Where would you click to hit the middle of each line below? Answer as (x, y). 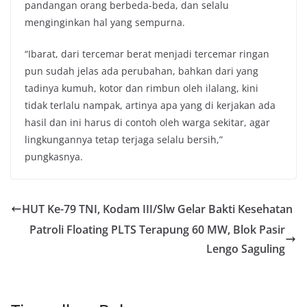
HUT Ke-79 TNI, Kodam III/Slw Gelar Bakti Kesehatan (157, 209)
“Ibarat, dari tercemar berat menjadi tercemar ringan (147, 54)
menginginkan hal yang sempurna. (105, 23)
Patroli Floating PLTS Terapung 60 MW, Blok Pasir (157, 230)
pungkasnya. (54, 157)
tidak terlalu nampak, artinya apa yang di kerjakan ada (150, 106)
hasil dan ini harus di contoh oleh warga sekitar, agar (147, 123)
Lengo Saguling (246, 249)
